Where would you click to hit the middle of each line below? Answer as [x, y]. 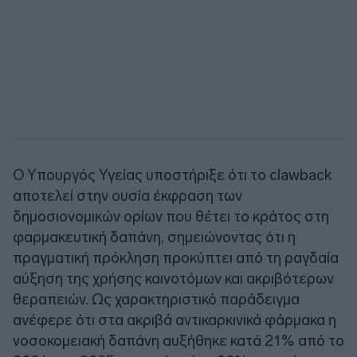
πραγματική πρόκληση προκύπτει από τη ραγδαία [176, 257]
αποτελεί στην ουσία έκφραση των [127, 195]
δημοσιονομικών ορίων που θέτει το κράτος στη [171, 216]
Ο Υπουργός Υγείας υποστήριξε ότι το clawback [172, 175]
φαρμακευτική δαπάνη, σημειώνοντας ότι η [154, 237]
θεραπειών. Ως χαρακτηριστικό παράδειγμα [156, 299]
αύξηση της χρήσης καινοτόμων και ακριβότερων [173, 278]
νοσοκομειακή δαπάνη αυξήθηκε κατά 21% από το [178, 340]
